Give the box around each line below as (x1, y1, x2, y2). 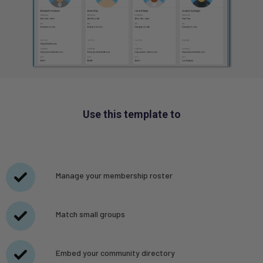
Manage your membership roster (55, 170, 173, 180)
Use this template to (82, 107, 181, 120)
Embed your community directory (55, 247, 175, 258)
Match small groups (55, 208, 125, 219)
